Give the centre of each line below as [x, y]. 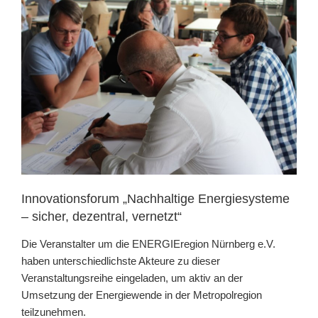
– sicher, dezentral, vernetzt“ [102, 217]
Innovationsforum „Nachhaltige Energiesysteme [155, 199]
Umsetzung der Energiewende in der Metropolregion [142, 295]
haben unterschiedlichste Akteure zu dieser [121, 261]
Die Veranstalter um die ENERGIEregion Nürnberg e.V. [148, 243]
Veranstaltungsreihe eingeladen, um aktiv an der [132, 278]
